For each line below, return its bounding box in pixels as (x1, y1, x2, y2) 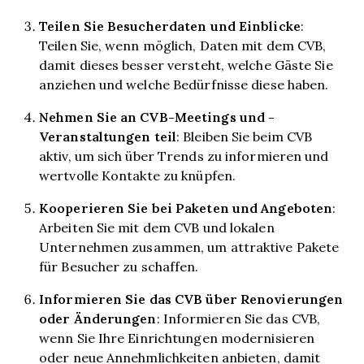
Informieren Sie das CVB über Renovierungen (39, 289, 344, 308)
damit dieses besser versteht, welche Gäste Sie (39, 56, 333, 73)
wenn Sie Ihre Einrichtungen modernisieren (39, 329, 315, 346)
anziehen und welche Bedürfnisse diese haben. (39, 76, 329, 93)
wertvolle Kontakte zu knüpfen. (39, 167, 236, 184)
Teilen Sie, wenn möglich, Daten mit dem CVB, (39, 37, 327, 54)
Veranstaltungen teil (39, 127, 176, 145)
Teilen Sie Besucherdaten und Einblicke (39, 16, 301, 35)
